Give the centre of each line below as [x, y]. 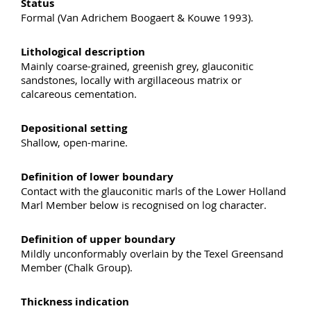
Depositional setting [74, 128]
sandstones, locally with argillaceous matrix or [131, 79]
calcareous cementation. [79, 93]
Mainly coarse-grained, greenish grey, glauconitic [137, 66]
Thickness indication [75, 301]
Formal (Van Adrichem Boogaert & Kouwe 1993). [137, 17]
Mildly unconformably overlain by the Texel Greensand [152, 253]
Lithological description [83, 51]
